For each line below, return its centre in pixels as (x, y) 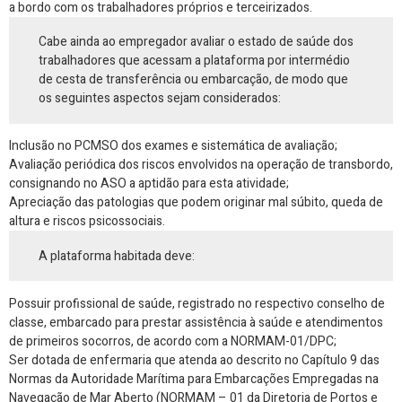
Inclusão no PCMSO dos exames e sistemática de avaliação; (173, 146)
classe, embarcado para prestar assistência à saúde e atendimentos (196, 322)
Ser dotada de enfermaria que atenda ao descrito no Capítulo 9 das (194, 360)
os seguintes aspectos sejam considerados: (160, 99)
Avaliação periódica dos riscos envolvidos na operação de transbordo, (201, 165)
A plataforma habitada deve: (117, 256)
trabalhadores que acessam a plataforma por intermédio (195, 61)
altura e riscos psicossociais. (87, 222)
